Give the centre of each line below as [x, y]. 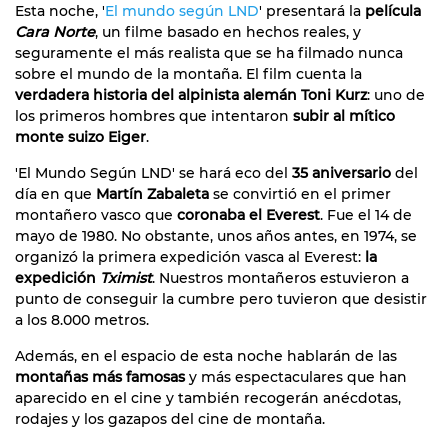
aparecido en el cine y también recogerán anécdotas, [208, 398]
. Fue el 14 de [366, 215]
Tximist [126, 278]
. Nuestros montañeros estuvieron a [280, 278]
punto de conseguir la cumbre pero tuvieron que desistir [221, 299]
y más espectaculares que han [296, 377]
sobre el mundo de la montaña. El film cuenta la [188, 74]
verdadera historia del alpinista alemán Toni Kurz [191, 95]
